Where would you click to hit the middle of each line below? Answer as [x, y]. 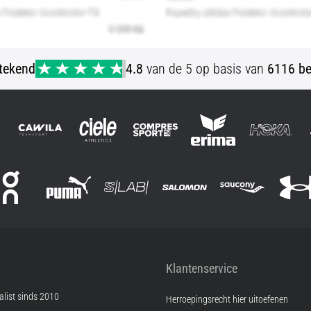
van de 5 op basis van [205, 69]
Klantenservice [202, 268]
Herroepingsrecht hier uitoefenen [227, 299]
